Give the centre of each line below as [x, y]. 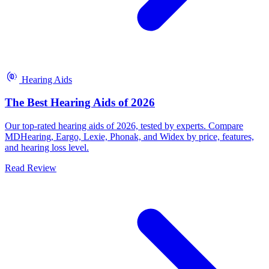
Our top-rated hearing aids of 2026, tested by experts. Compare [124, 125]
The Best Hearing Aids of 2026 [80, 103]
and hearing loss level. [47, 147]
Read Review [31, 168]
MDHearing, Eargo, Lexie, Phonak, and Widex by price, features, [129, 136]
